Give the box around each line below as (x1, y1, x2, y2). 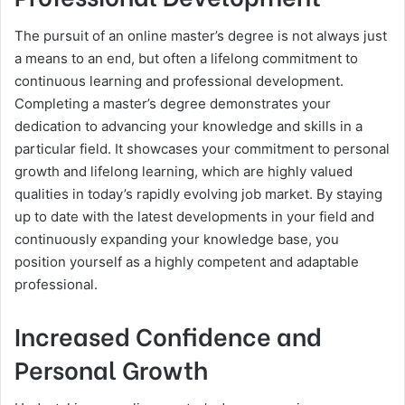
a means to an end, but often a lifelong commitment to (14, 49, 358, 67)
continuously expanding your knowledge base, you (14, 230, 339, 248)
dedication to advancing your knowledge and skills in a (14, 117, 363, 135)
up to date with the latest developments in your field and (14, 207, 374, 225)
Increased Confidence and (14, 316, 322, 353)
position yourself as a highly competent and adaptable (14, 252, 359, 270)
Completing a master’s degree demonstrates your (14, 94, 331, 112)
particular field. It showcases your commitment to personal (14, 139, 390, 157)
